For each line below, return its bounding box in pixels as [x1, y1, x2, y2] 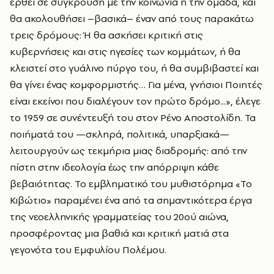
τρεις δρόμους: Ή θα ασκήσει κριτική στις [10, 28, 203, 42]
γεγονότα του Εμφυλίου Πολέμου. [10, 243, 169, 256]
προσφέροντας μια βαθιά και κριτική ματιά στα [10, 226, 229, 240]
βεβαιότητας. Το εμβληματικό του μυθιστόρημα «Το [10, 177, 252, 190]
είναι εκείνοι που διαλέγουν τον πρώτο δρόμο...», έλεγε [10, 94, 261, 108]
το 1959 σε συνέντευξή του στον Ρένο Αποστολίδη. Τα [10, 111, 256, 124]
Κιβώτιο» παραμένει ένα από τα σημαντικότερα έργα [10, 193, 252, 207]
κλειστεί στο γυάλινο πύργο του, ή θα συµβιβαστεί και [10, 61, 259, 75]
